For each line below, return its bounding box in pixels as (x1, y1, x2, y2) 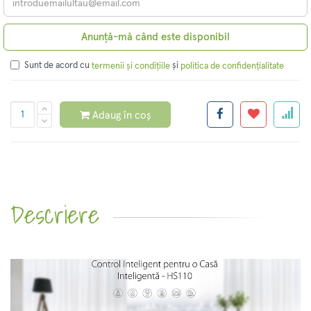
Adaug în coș (92, 110, 151, 121)
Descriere (10, 195, 99, 235)
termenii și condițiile (92, 61, 170, 71)
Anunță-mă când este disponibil (81, 32, 230, 43)
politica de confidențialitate (180, 61, 284, 71)
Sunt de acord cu (24, 61, 92, 71)
